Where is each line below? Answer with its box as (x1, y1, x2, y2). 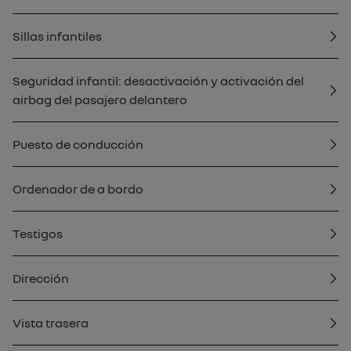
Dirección (13, 270, 69, 286)
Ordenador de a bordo (13, 181, 143, 197)
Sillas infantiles (13, 28, 102, 44)
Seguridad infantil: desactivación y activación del (13, 73, 304, 89)
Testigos (13, 226, 63, 241)
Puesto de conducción (13, 136, 143, 152)
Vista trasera (13, 315, 89, 331)
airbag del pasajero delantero (13, 92, 187, 107)
